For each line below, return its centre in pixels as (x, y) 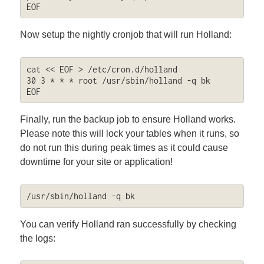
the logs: (38, 238)
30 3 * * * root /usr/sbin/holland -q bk (118, 80)
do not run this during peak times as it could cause (124, 148)
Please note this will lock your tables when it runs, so (130, 134)
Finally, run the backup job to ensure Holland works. (128, 120)
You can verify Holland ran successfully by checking (128, 224)
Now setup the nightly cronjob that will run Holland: (126, 35)
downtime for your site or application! (97, 162)
